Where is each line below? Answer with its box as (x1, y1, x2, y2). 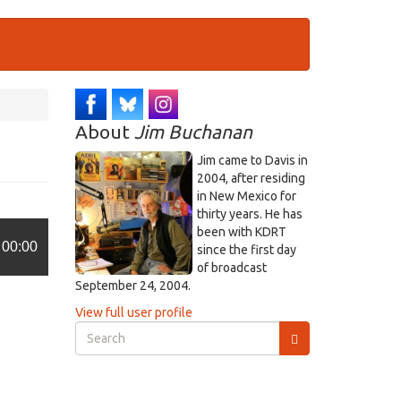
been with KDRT (196, 225, 286, 239)
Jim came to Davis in (196, 153, 308, 167)
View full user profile (74, 305, 192, 320)
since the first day (196, 243, 296, 257)
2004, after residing (196, 171, 305, 185)
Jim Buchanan (133, 121, 252, 142)
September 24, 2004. (74, 278, 191, 293)
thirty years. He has (196, 207, 303, 221)
